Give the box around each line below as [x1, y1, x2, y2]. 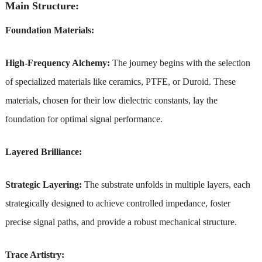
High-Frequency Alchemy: [5, 57, 110, 68]
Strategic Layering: [5, 179, 84, 189]
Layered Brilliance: [5, 146, 82, 157]
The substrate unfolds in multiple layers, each [84, 179, 250, 189]
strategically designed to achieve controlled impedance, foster [5, 198, 230, 208]
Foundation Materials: [5, 25, 94, 35]
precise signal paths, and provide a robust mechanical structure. [5, 216, 237, 227]
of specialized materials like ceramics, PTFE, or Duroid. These [5, 76, 236, 87]
